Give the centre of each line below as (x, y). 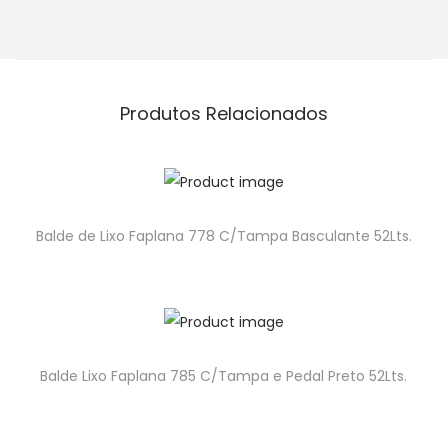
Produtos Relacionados (224, 114)
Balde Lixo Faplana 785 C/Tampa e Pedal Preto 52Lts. (224, 376)
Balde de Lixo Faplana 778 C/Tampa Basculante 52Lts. (223, 236)
